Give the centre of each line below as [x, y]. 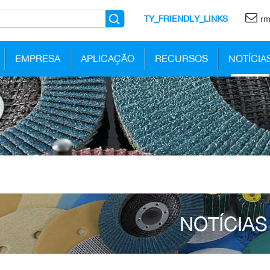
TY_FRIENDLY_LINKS [186, 18]
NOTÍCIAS [224, 223]
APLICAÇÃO [107, 58]
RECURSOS [181, 58]
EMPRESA [37, 58]
